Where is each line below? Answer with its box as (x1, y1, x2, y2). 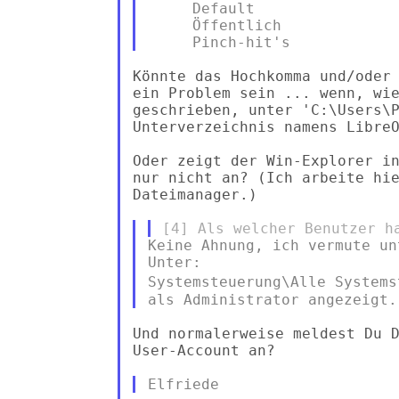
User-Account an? (132, 341, 275, 359)
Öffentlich (147, 16, 281, 34)
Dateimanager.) (132, 185, 257, 203)
